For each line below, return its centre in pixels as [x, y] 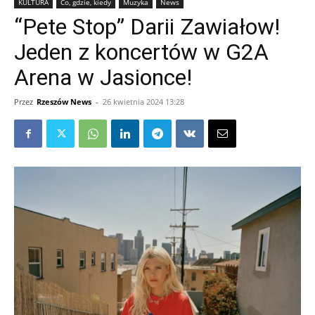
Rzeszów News [64, 102]
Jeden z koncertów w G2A [141, 52]
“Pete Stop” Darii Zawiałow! [147, 27]
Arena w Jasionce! [103, 77]
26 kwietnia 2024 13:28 [143, 102]
